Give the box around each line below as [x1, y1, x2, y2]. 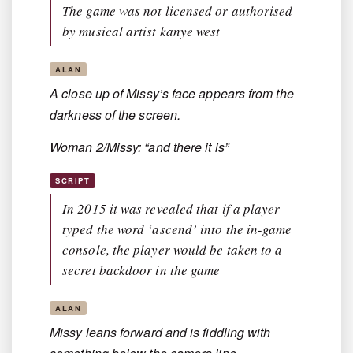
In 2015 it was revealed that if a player [62, 199, 281, 218]
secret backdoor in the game [62, 261, 221, 280]
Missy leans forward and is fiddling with [50, 323, 271, 342]
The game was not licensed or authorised [62, 2, 293, 20]
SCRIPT [55, 175, 91, 187]
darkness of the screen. [50, 106, 181, 124]
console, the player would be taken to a [62, 240, 283, 259]
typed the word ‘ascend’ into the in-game [62, 220, 292, 239]
